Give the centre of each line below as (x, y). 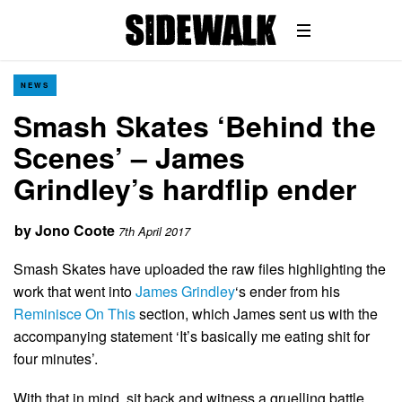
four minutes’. (56, 358)
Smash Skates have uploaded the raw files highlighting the (200, 268)
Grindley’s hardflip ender (185, 188)
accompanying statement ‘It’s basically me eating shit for (192, 336)
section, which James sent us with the (257, 313)
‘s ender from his (288, 291)
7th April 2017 (154, 232)
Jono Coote (75, 230)
